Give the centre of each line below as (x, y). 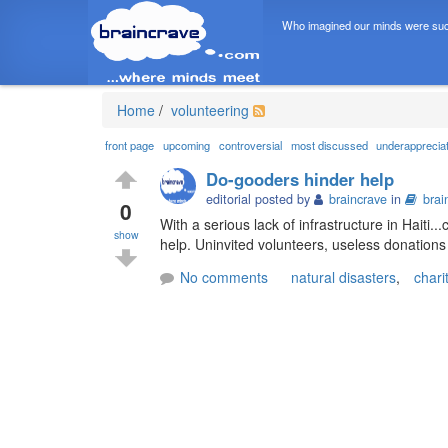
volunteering (208, 110)
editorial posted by (260, 198)
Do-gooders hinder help (300, 178)
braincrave (358, 198)
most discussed (329, 145)
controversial (250, 145)
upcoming (187, 145)
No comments (224, 276)
